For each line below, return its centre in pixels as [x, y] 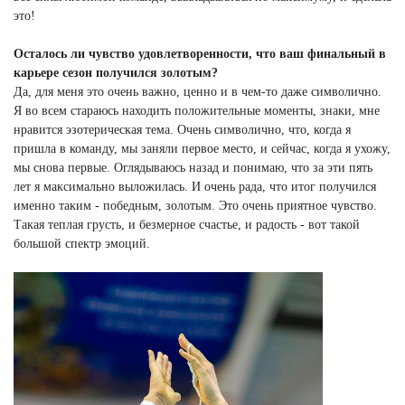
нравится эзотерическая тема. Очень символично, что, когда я [182, 130]
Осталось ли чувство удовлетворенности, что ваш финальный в [200, 54]
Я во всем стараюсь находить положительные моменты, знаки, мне [197, 111]
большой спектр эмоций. [82, 244]
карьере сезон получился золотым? [116, 73]
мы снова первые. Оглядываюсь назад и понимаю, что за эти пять [193, 168]
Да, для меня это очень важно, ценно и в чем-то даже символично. [198, 92]
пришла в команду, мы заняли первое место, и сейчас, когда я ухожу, [202, 149]
